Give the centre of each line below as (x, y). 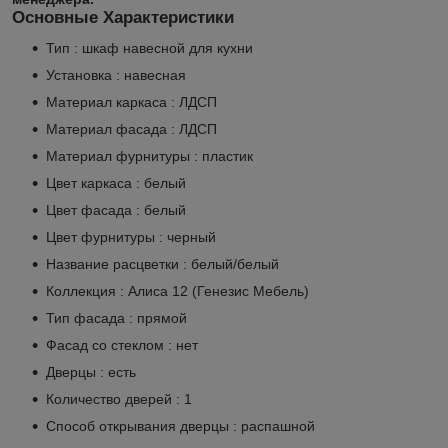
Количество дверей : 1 (119, 398)
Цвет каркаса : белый (116, 182)
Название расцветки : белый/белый (162, 263)
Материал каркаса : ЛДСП (131, 101)
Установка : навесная (116, 74)
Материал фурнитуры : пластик (149, 155)
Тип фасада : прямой (116, 317)
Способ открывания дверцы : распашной (180, 425)
